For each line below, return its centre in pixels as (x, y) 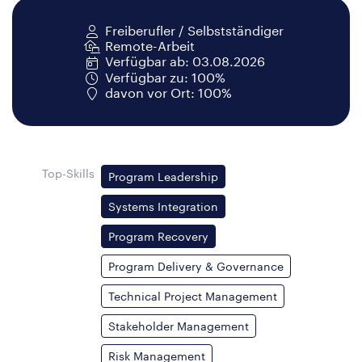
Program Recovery (159, 237)
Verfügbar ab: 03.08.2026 (185, 61)
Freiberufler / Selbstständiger (194, 30)
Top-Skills (69, 173)
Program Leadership (164, 177)
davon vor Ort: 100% (168, 92)
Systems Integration (164, 207)
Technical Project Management (193, 297)
